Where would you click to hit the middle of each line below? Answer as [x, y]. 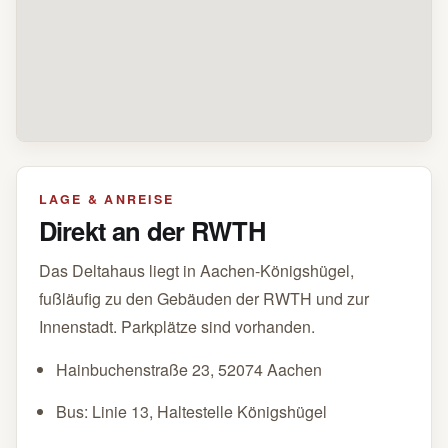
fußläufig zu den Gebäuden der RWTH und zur [203, 299]
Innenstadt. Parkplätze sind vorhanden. [176, 327]
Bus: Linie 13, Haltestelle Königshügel [192, 412]
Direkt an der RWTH [151, 230]
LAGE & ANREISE [106, 198]
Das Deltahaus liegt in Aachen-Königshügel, [196, 271]
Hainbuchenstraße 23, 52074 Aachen [189, 370]
